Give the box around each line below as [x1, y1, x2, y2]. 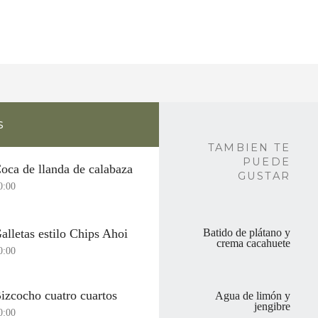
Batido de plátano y [203, 226, 290, 239]
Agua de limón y [215, 290, 290, 303]
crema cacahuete [216, 236, 290, 250]
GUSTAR [237, 169, 290, 182]
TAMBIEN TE [208, 141, 290, 154]
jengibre [254, 300, 290, 314]
